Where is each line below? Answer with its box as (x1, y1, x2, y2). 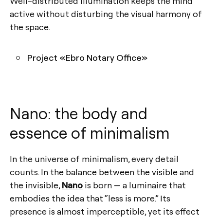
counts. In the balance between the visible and (10, 166, 194, 178)
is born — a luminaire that (83, 179, 186, 191)
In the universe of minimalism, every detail (10, 153, 179, 164)
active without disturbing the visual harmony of (10, 8, 202, 19)
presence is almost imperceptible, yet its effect (10, 205, 200, 217)
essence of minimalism (10, 122, 170, 143)
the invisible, (10, 179, 62, 191)
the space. (10, 21, 50, 33)
